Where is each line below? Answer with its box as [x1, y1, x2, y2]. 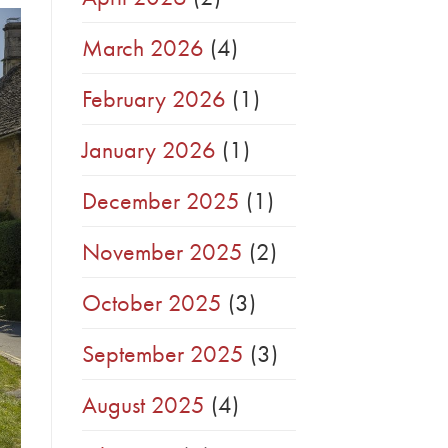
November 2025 [82, 236, 243, 268]
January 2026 [82, 134, 216, 166]
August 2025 [82, 389, 205, 421]
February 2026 [82, 83, 226, 115]
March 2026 [82, 32, 204, 64]
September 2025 [82, 338, 244, 370]
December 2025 [82, 185, 240, 217]
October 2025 [82, 287, 222, 319]
